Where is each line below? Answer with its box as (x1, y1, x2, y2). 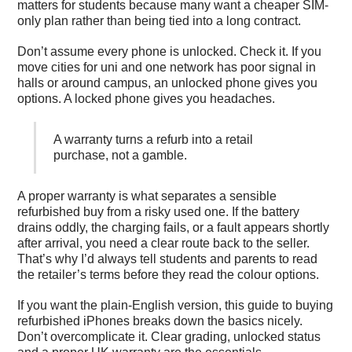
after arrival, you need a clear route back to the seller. (17, 236, 310, 251)
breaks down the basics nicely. (130, 314, 303, 328)
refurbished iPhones (17, 314, 130, 328)
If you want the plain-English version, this (17, 299, 248, 313)
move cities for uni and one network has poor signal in (17, 60, 317, 75)
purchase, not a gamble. (53, 148, 187, 163)
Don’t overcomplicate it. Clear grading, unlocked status (17, 330, 321, 344)
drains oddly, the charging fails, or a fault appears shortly (17, 221, 330, 235)
